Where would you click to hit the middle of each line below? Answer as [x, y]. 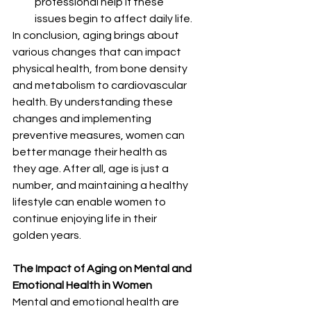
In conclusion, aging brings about [97, 36]
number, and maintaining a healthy [101, 186]
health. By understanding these [94, 102]
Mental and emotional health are [97, 302]
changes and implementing [83, 119]
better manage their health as [91, 152]
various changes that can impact [98, 52]
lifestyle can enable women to [90, 202]
